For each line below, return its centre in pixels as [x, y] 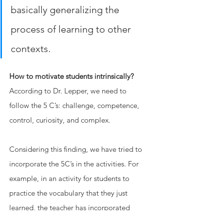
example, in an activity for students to [70, 179]
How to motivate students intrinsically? [72, 76]
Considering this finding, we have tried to [77, 149]
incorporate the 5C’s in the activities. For [75, 164]
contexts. [31, 49]
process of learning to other [72, 29]
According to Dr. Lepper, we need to [69, 91]
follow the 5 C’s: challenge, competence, [75, 106]
